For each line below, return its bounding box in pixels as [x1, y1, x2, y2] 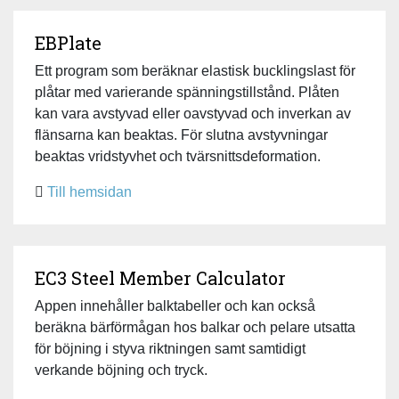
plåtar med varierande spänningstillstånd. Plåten [35, 84, 339, 100]
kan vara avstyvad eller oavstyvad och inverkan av [35, 105, 351, 121]
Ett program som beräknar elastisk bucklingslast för [35, 62, 355, 78]
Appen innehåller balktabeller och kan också [35, 297, 315, 313]
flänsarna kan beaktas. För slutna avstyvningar [35, 126, 328, 142]
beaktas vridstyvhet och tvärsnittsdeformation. [35, 148, 321, 164]
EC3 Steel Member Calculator [35, 265, 286, 289]
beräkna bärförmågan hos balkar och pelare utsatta [35, 319, 355, 335]
